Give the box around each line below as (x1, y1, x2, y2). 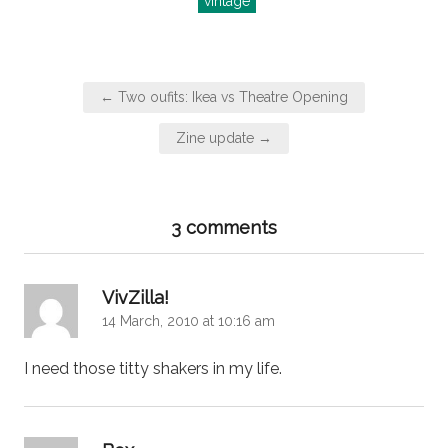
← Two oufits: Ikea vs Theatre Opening (100, 88, 348, 105)
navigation (35, 102, 150, 132)
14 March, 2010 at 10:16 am (102, 312, 275, 329)
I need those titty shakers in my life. (24, 358, 282, 378)
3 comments (171, 216, 277, 238)
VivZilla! (102, 286, 169, 308)
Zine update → (176, 129, 272, 146)
